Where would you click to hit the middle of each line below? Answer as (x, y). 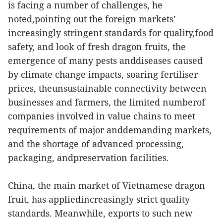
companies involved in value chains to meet (102, 116)
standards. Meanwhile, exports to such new (100, 213)
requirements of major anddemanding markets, (110, 130)
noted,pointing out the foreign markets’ (92, 19)
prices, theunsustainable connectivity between (107, 88)
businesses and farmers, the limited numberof (107, 102)
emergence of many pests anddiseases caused (105, 60)
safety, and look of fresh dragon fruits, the (97, 46)
